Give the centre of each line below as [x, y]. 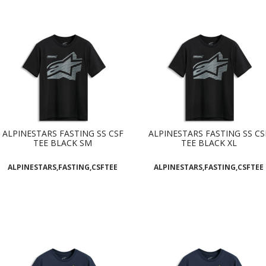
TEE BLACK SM [63, 143]
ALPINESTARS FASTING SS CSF [63, 134]
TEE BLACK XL [209, 143]
